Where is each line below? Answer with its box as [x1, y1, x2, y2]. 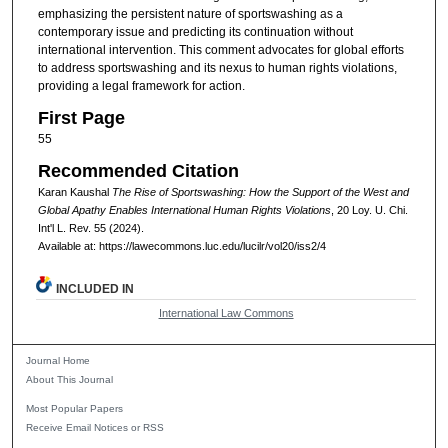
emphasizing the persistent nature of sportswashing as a [37, 6, 343, 21]
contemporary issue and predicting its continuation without [37, 24, 353, 39]
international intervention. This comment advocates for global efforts [37, 42, 404, 57]
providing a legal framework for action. [37, 78, 245, 93]
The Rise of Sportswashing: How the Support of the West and [111, 186, 409, 199]
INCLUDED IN [56, 282, 135, 297]
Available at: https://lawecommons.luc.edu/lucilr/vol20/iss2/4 [37, 240, 326, 253]
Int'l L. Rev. [37, 222, 91, 235]
